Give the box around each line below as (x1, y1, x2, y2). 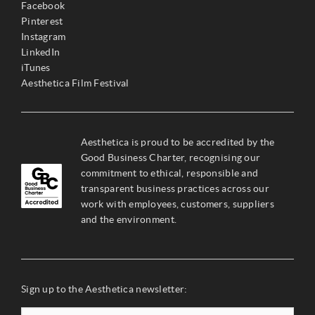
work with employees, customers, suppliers (80, 198, 275, 210)
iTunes (21, 61, 51, 73)
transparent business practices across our (80, 182, 270, 194)
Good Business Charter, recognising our (80, 151, 261, 163)
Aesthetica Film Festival (21, 77, 129, 89)
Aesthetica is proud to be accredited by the (80, 136, 275, 148)
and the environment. (80, 213, 177, 225)
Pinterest (21, 15, 63, 27)
